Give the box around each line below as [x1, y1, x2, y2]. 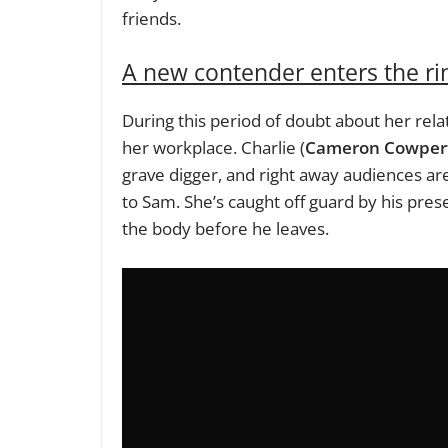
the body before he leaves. [122, 217, 329, 241]
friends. [122, 6, 181, 30]
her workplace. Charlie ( [122, 136, 305, 160]
